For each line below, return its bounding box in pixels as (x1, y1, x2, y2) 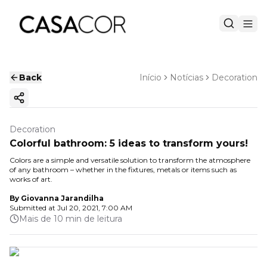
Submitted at (10, 203, 55, 212)
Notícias (170, 72, 203, 83)
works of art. (10, 175, 52, 184)
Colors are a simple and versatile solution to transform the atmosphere (10, 156, 250, 164)
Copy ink (18, 97, 58, 108)
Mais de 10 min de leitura (19, 213, 122, 224)
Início (139, 72, 162, 83)
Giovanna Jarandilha (21, 194, 104, 203)
